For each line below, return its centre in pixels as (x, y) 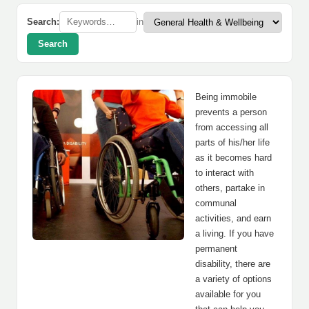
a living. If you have (235, 233)
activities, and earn (233, 218)
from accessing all (232, 127)
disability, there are (233, 264)
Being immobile (226, 97)
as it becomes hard (233, 158)
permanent (216, 249)
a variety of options (233, 279)
